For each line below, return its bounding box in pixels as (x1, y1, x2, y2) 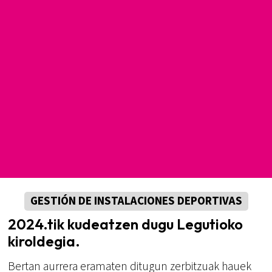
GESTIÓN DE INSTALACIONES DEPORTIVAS (30, 192, 242, 210)
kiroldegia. (8, 232, 81, 251)
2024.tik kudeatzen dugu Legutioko (8, 215, 243, 234)
